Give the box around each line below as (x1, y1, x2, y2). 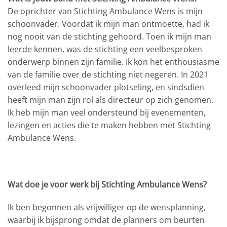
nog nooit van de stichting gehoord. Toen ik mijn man (8, 30, 211, 42)
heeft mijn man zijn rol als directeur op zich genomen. (8, 94, 213, 105)
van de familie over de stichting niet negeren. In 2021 (8, 68, 208, 80)
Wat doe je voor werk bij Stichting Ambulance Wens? (8, 178, 207, 190)
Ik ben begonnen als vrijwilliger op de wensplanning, (8, 202, 206, 213)
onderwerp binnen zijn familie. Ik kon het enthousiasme (8, 56, 219, 67)
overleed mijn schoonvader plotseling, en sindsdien (8, 81, 204, 93)
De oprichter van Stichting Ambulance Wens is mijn (8, 5, 203, 17)
